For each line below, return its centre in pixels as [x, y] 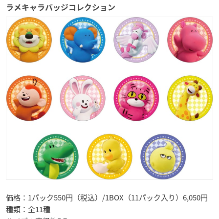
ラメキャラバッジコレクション [61, 7]
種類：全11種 [28, 209]
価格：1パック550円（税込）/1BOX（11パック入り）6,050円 [107, 197]
